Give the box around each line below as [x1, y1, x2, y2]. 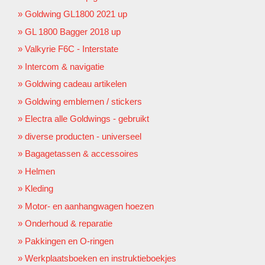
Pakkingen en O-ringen [25, 235, 114, 246]
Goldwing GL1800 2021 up [25, 9, 127, 20]
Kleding [25, 183, 53, 194]
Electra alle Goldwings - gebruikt [25, 114, 149, 124]
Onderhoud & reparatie [25, 218, 112, 229]
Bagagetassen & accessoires [25, 148, 138, 159]
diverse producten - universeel [25, 131, 141, 141]
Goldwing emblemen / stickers [25, 96, 142, 106]
